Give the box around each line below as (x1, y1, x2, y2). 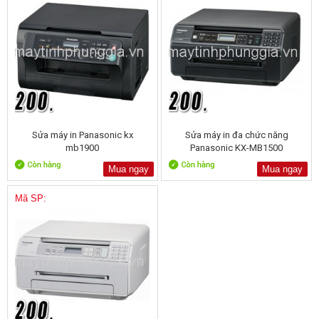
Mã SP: (15, 193, 47, 204)
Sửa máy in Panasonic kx (31, 130, 133, 140)
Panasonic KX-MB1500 (190, 142, 283, 153)
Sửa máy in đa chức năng (184, 130, 288, 140)
